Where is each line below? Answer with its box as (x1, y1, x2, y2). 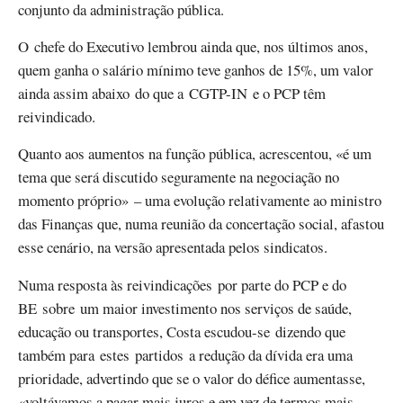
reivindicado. (18, 106, 101, 128)
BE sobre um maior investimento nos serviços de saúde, (18, 297, 352, 318)
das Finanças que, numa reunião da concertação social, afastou (18, 213, 384, 235)
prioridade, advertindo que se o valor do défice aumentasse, (18, 367, 365, 389)
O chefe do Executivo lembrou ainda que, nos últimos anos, (18, 36, 368, 58)
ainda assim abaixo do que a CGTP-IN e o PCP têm (18, 83, 326, 104)
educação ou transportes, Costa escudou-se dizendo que (18, 320, 345, 342)
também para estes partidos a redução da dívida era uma (18, 344, 353, 365)
